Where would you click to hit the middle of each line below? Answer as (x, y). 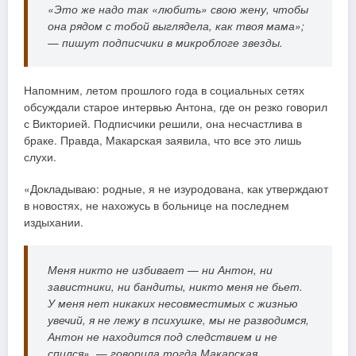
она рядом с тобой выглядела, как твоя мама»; (176, 25)
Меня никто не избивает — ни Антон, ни (160, 270)
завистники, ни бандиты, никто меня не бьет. (175, 287)
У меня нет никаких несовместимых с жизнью (173, 304)
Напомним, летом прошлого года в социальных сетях (164, 90)
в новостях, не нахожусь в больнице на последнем (157, 205)
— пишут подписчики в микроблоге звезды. (165, 42)
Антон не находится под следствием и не (163, 337)
